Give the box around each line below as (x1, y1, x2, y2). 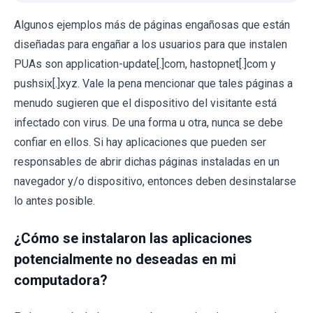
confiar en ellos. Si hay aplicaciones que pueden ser (14, 135, 266, 149)
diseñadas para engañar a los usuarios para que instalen (14, 37, 287, 51)
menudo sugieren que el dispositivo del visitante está (14, 96, 277, 110)
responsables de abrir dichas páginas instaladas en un (14, 154, 279, 168)
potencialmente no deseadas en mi (14, 250, 236, 268)
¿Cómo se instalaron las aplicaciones (14, 229, 252, 247)
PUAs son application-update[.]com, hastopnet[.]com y (14, 57, 276, 71)
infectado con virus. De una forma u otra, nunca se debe (14, 115, 283, 129)
